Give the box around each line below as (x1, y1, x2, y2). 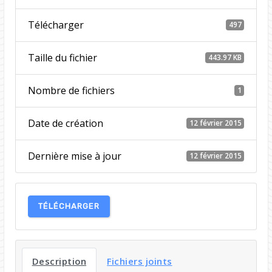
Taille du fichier (27, 50, 97, 64)
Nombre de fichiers (27, 83, 115, 97)
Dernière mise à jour (27, 149, 121, 163)
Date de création (27, 116, 103, 130)
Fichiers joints (107, 254, 172, 267)
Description (32, 254, 87, 267)
